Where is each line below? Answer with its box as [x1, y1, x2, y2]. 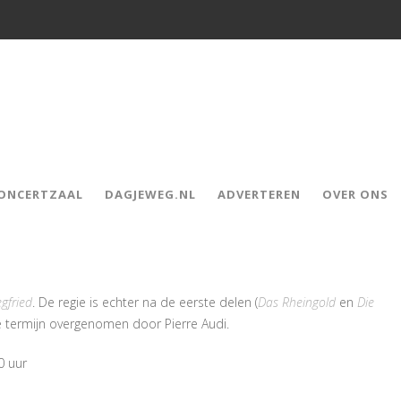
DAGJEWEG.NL [105, 186, 196, 202]
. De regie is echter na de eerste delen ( [32, 293, 258, 311]
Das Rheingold [258, 293, 336, 311]
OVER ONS [322, 186, 388, 202]
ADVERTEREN [218, 186, 301, 202]
